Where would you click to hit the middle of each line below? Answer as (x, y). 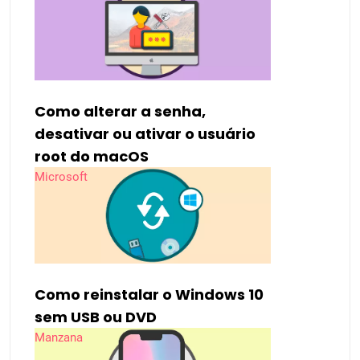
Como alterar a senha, (120, 112)
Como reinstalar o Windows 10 (149, 295)
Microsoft (61, 177)
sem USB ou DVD (96, 317)
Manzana (59, 338)
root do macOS (92, 157)
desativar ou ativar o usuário (145, 134)
